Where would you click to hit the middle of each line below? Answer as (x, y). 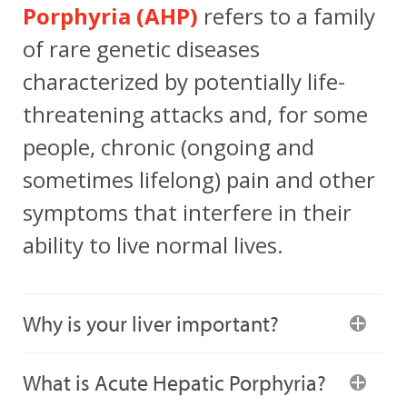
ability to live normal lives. (153, 245)
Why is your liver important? (151, 323)
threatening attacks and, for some (195, 114)
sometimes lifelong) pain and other (199, 179)
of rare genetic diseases (141, 49)
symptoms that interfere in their (187, 212)
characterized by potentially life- (184, 81)
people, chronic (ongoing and (169, 147)
